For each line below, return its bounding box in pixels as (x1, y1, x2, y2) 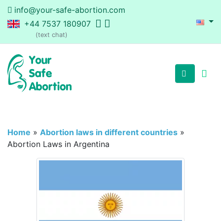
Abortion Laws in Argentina (7, 139, 110, 149)
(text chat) (36, 31, 68, 38)
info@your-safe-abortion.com (14, 5, 125, 15)
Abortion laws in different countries (40, 127, 178, 138)
